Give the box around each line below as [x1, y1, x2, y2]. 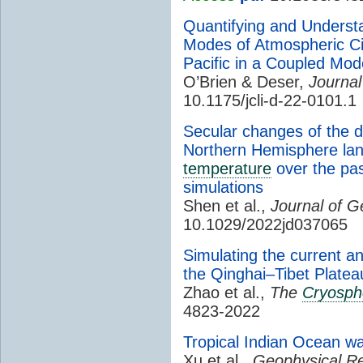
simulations [183, 177, 263, 196]
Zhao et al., [183, 283, 270, 301]
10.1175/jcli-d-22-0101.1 [183, 91, 357, 109]
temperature [183, 159, 271, 177]
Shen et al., [183, 196, 271, 215]
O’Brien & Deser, [183, 72, 309, 91]
